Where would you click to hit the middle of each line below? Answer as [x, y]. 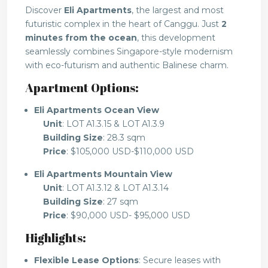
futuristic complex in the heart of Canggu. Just [123, 24]
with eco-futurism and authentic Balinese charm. [127, 66]
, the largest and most [178, 10]
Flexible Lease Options [86, 261]
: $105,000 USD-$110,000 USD [130, 152]
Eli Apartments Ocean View [97, 110]
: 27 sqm [121, 202]
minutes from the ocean [81, 38]
